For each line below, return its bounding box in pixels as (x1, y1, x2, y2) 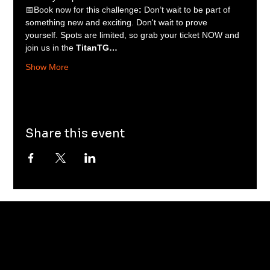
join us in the (25, 42, 77, 52)
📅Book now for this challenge (25, 4, 139, 14)
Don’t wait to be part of (144, 4, 233, 14)
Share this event (25, 125, 125, 141)
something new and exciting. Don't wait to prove (25, 17, 210, 27)
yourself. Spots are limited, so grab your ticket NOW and (25, 30, 242, 40)
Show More (25, 61, 69, 72)
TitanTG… (76, 42, 118, 52)
